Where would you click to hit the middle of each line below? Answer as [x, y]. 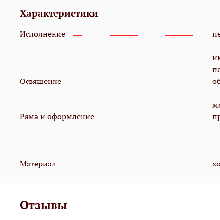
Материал [38, 164]
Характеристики [59, 13]
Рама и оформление [57, 117]
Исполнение [42, 34]
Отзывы [43, 205]
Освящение [41, 81]
